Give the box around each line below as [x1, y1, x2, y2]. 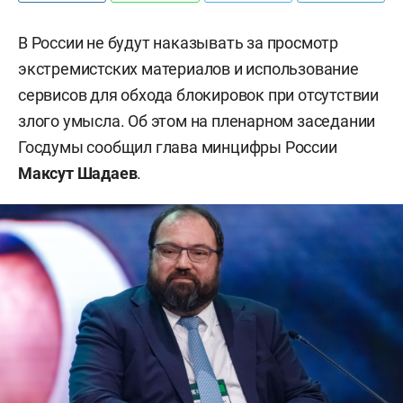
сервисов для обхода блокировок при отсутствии [18, 85, 379, 104]
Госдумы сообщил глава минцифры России [18, 138, 337, 157]
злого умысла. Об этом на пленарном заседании [18, 112, 376, 130]
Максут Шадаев [18, 164, 138, 183]
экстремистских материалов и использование [18, 59, 359, 78]
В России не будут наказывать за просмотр [18, 33, 338, 52]
